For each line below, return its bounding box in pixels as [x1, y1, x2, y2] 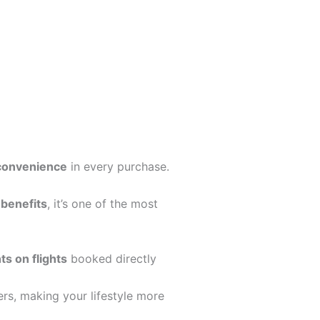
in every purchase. [66, 159, 169, 174]
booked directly [66, 251, 156, 266]
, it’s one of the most [46, 196, 158, 211]
